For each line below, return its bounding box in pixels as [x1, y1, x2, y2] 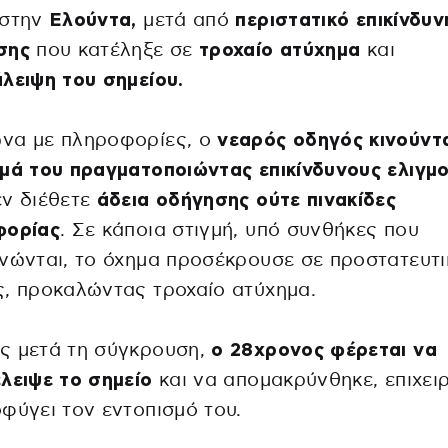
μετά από [136, 11, 236, 31]
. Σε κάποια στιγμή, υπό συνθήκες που [59, 221, 419, 241]
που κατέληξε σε [29, 41, 193, 61]
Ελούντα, [48, 11, 137, 31]
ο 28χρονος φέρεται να [205, 341, 437, 361]
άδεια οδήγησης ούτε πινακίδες [90, 191, 397, 211]
